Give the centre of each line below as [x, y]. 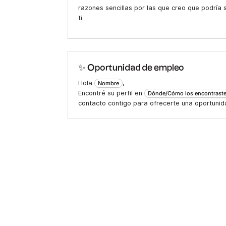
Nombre [109, 83]
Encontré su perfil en [111, 93]
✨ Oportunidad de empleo [131, 68]
